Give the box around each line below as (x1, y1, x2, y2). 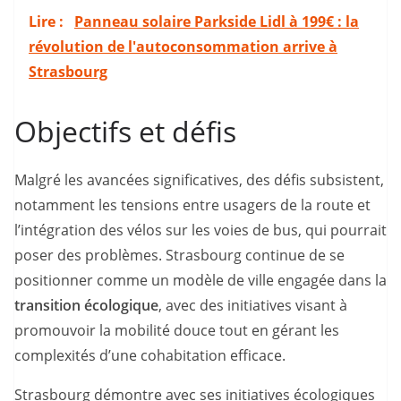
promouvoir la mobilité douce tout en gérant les (14, 320, 339, 340)
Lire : (29, 11, 67, 31)
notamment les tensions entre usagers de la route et (14, 194, 371, 215)
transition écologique (14, 294, 158, 315)
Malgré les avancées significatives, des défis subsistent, (14, 169, 384, 190)
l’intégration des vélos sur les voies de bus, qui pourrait (14, 219, 387, 240)
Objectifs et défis (14, 111, 236, 150)
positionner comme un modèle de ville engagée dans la (14, 269, 387, 290)
